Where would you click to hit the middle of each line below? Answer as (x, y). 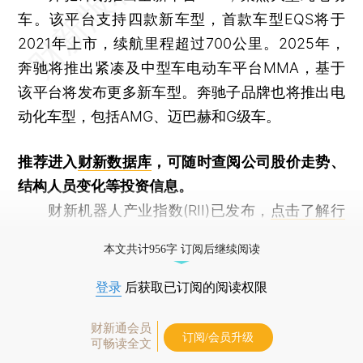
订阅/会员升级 (218, 337)
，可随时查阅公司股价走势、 (248, 161)
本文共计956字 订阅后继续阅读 (181, 249)
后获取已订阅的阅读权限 (194, 287)
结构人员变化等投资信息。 (106, 186)
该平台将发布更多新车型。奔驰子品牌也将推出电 (181, 92)
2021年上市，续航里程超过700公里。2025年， (181, 43)
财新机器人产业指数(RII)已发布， (144, 210)
